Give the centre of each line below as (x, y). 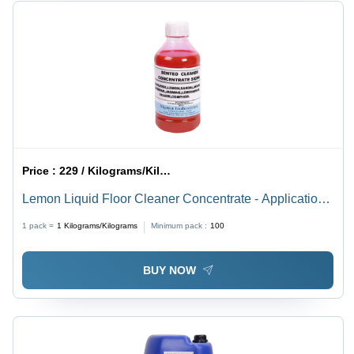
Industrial (48, 217)
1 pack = (38, 225)
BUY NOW (169, 271)
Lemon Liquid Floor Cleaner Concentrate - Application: (175, 198)
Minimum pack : (179, 225)
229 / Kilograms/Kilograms (110, 170)
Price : (41, 170)
